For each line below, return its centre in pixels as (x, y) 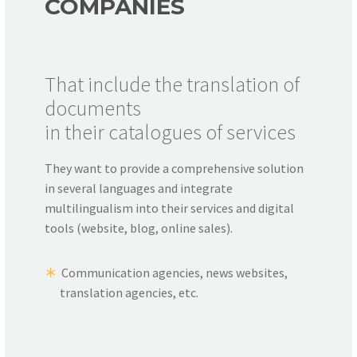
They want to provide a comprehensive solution (174, 168)
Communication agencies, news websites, (175, 272)
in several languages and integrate (139, 188)
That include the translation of (172, 84)
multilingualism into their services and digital (169, 208)
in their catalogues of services (170, 132)
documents (93, 108)
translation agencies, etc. (129, 292)
